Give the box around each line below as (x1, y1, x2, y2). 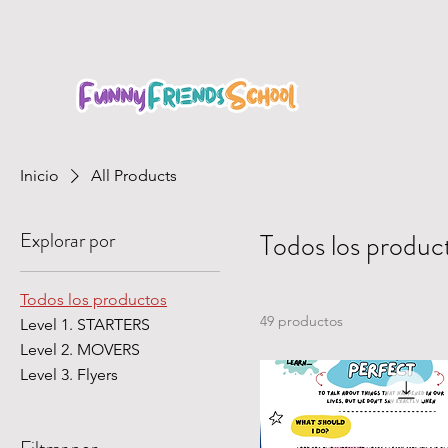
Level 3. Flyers (20, 365, 118, 385)
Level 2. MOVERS (20, 340, 140, 360)
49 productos (260, 312, 343, 331)
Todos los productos (20, 290, 167, 310)
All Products (91, 166, 177, 186)
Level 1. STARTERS (20, 315, 150, 335)
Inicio (20, 166, 59, 186)
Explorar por (20, 226, 115, 256)
